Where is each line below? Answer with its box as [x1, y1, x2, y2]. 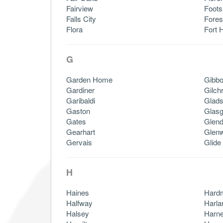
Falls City [66, 13, 96, 24]
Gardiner [66, 84, 95, 95]
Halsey [66, 208, 89, 219]
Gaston [66, 105, 90, 116]
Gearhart [66, 126, 95, 137]
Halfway [66, 197, 93, 208]
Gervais [66, 136, 92, 147]
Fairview [66, 2, 93, 13]
